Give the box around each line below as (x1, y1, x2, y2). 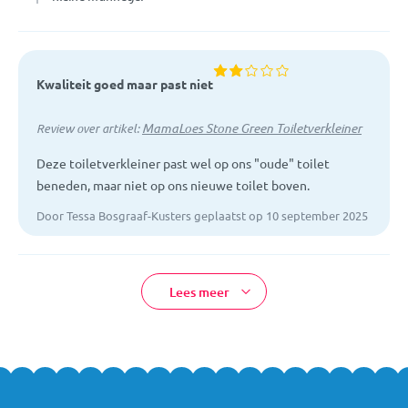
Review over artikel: (36, 119, 142, 137)
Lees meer (169, 282, 229, 301)
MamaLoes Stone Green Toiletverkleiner (142, 118, 362, 137)
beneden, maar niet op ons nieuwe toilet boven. (36, 176, 310, 193)
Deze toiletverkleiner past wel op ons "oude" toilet (36, 154, 330, 171)
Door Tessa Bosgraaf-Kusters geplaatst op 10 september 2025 (36, 207, 368, 223)
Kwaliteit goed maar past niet (36, 75, 213, 92)
